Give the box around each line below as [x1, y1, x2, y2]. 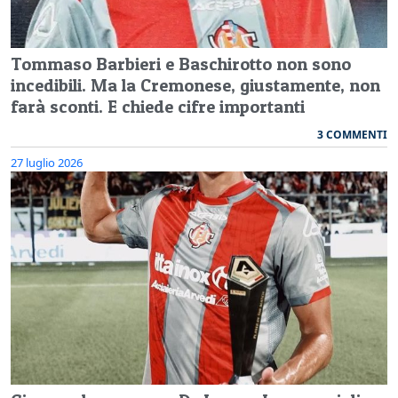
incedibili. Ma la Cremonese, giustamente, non [11, 75, 380, 97]
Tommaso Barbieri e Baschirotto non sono [11, 53, 351, 76]
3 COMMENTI [317, 127, 387, 143]
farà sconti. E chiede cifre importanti [11, 96, 305, 118]
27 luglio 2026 [11, 155, 83, 171]
